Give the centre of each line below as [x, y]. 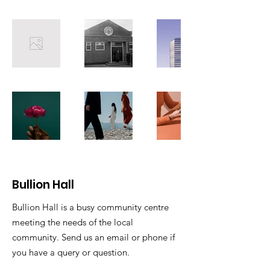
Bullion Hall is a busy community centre [90, 207]
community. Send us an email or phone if [93, 237]
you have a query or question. [71, 252]
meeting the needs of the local [73, 222]
